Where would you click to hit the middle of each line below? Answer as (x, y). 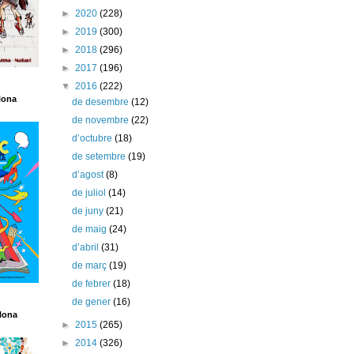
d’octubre (94, 139)
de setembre (100, 157)
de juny (89, 211)
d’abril (87, 248)
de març (91, 266)
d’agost (89, 175)
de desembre (102, 102)
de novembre (102, 121)
